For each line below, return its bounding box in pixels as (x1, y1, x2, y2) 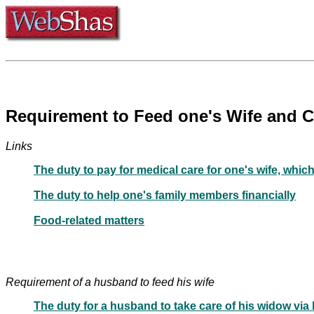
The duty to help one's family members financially (34, 189, 296, 201)
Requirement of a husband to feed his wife (6, 275, 214, 288)
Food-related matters (34, 214, 144, 226)
